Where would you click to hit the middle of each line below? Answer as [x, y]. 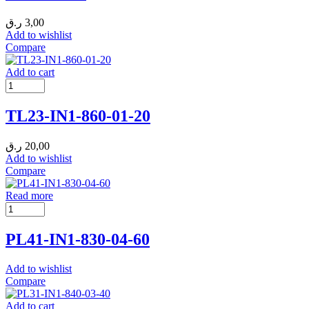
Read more [29, 196]
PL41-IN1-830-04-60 [78, 240]
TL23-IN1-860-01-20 [78, 116]
